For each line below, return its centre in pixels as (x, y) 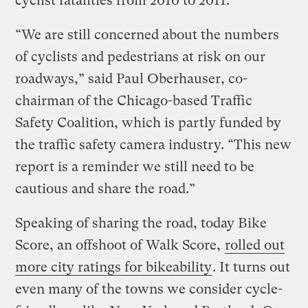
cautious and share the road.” (106, 188)
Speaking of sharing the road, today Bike (141, 223)
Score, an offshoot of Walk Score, (120, 245)
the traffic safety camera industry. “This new (154, 144)
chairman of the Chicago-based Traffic (134, 100)
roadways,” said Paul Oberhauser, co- (132, 78)
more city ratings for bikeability (114, 267)
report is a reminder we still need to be (135, 166)
